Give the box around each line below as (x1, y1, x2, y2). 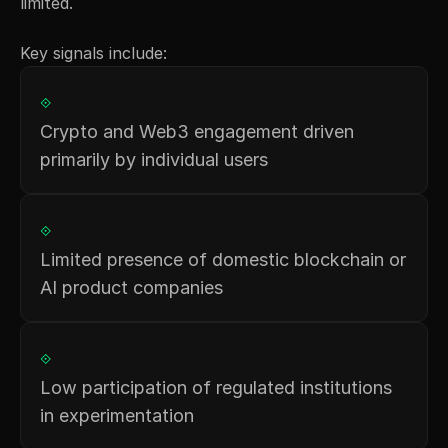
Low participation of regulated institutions (40, 376, 392, 398)
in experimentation (40, 404, 194, 426)
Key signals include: (20, 42, 167, 63)
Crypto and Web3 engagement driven (40, 120, 354, 142)
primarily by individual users (40, 148, 268, 170)
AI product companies (40, 276, 223, 298)
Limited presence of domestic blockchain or (40, 248, 406, 270)
